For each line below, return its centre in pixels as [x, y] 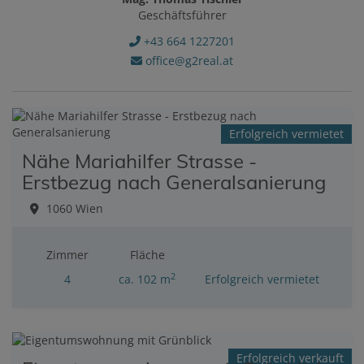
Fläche [147, 255]
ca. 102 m [145, 279]
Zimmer [67, 255]
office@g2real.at [188, 61]
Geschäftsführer [182, 15]
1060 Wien [75, 209]
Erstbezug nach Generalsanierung [174, 182]
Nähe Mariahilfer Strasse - [139, 161]
